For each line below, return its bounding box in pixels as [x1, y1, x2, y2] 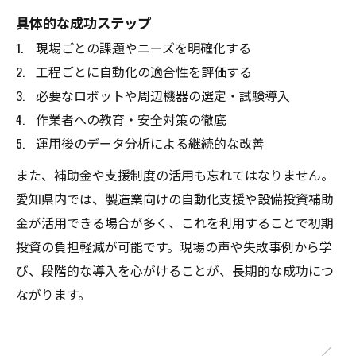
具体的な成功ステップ [16, 12, 151, 33]
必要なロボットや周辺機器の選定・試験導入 [36, 86, 290, 106]
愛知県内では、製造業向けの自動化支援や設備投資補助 [16, 189, 334, 209]
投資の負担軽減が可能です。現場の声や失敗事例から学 [16, 237, 332, 257]
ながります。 [16, 284, 91, 304]
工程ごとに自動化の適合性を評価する [36, 62, 252, 82]
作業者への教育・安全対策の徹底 [36, 110, 226, 130]
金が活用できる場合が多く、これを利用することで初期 [16, 213, 334, 233]
